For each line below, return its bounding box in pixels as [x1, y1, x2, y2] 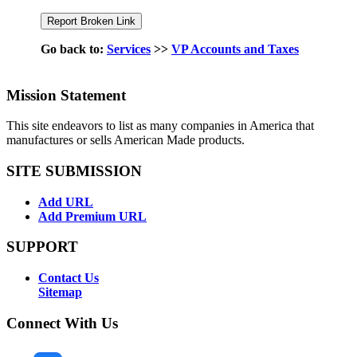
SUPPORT [6, 238, 78, 256]
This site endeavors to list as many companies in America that [6, 119, 314, 133]
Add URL [38, 194, 93, 209]
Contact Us [38, 271, 99, 285]
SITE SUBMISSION [6, 163, 142, 180]
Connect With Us [6, 314, 118, 331]
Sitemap [38, 285, 82, 300]
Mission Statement [6, 86, 126, 104]
